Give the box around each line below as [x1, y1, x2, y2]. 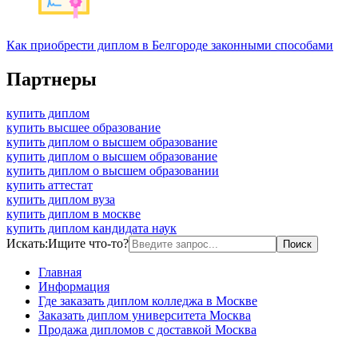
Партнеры [6, 68, 97, 89]
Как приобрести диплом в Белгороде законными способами [6, 38, 333, 52]
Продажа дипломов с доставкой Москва [38, 322, 257, 336]
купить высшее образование [6, 120, 161, 134]
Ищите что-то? [48, 236, 129, 250]
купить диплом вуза [6, 192, 115, 206]
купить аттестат [6, 177, 93, 192]
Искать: [6, 236, 48, 250]
